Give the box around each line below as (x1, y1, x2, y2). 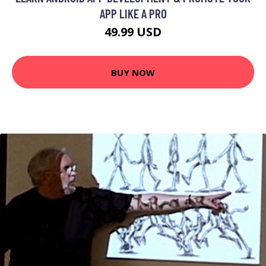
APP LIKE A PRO (99, 6, 167, 21)
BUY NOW (111, 66, 155, 78)
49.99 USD (104, 24, 161, 40)
